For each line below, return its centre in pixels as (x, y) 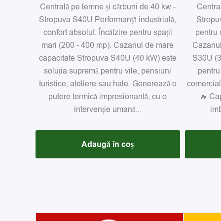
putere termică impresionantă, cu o (108, 96)
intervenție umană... (108, 109)
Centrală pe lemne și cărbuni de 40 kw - (108, 7)
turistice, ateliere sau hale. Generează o (108, 84)
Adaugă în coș (108, 144)
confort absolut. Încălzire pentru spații (108, 32)
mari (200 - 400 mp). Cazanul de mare (108, 45)
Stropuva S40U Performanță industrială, (108, 19)
